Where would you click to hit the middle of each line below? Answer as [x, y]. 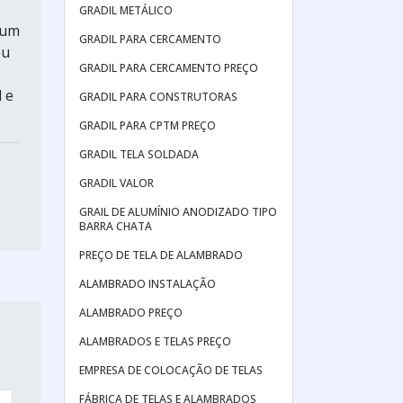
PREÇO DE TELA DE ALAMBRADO [161, 255]
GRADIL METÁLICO [126, 10]
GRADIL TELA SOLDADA [139, 154]
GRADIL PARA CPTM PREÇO [148, 125]
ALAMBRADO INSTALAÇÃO [148, 284]
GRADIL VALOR [116, 183]
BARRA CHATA [116, 226]
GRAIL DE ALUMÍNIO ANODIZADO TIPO [178, 212]
